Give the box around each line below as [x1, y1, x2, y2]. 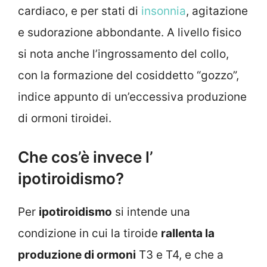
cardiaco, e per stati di [18, 4, 141, 18]
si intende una [112, 204, 190, 219]
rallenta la [161, 226, 215, 240]
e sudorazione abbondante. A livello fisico [18, 26, 241, 40]
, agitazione [186, 4, 248, 18]
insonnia [141, 4, 186, 18]
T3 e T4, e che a [136, 247, 223, 262]
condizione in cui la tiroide [18, 226, 161, 240]
